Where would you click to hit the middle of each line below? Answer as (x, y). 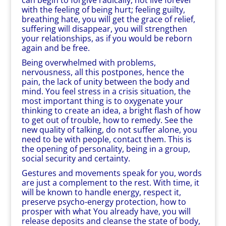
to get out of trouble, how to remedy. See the (107, 120)
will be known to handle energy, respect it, (101, 192)
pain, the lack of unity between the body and (105, 82)
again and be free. (55, 48)
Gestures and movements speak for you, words (111, 173)
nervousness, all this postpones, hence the (103, 72)
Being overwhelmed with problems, (89, 63)
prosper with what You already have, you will (106, 211)
